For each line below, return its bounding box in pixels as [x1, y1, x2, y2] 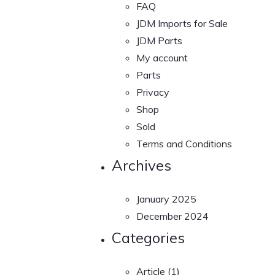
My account [136, 51, 188, 64]
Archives [112, 155, 171, 174]
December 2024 [136, 209, 209, 222]
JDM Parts [136, 34, 182, 47]
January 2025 [136, 192, 196, 205]
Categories [112, 228, 185, 247]
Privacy [136, 85, 169, 98]
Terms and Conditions [136, 137, 232, 150]
